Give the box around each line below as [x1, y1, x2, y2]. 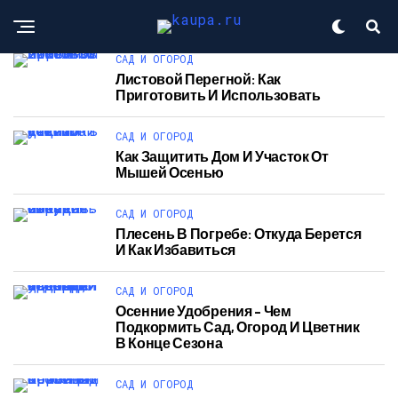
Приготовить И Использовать [115, 86, 321, 103]
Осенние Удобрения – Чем [115, 302, 291, 319]
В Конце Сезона [115, 334, 223, 351]
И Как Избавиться [115, 241, 235, 258]
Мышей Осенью [115, 163, 225, 180]
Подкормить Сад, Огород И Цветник [115, 318, 360, 335]
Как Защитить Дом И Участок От [115, 147, 329, 164]
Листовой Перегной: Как [115, 70, 281, 87]
